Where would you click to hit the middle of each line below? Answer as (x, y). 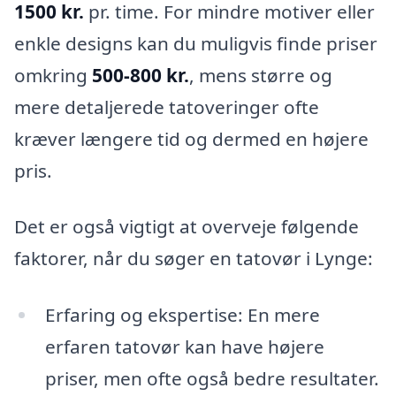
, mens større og (261, 75)
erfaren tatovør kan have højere (184, 346)
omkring (53, 75)
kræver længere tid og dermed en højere (191, 138)
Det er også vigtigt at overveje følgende (187, 227)
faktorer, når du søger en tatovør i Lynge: (194, 259)
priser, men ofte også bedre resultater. (212, 378)
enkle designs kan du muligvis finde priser (196, 43)
